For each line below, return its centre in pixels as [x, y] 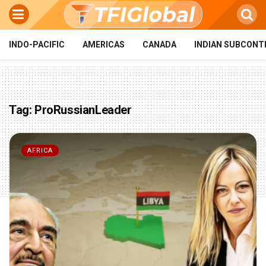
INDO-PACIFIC [37, 45]
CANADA [159, 45]
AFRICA [40, 151]
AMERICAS [104, 45]
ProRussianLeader [83, 110]
